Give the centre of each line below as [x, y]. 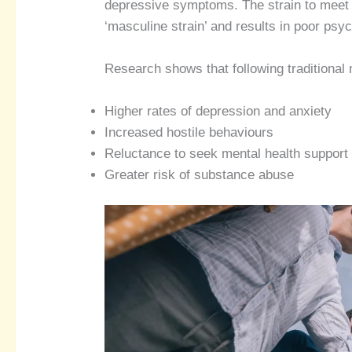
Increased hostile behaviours [189, 132]
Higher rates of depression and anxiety [218, 111]
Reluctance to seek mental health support [227, 153]
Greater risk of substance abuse [200, 174]
